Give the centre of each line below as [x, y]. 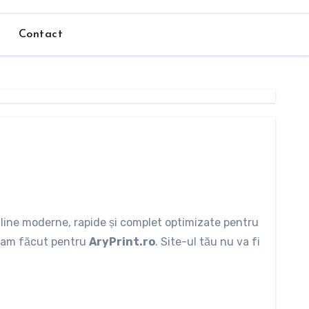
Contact [40, 35]
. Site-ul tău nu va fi [208, 242]
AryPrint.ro [122, 242]
